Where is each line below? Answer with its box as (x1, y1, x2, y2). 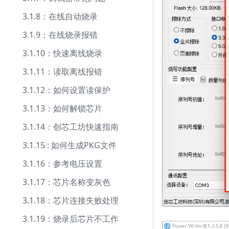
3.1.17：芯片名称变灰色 (22, 176, 110, 188)
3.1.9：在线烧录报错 (22, 29, 98, 40)
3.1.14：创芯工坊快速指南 (22, 121, 119, 132)
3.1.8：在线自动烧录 (22, 11, 98, 22)
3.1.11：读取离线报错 (22, 66, 102, 77)
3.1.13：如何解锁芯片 (22, 103, 102, 114)
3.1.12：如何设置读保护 (22, 84, 110, 96)
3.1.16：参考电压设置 (22, 158, 102, 169)
